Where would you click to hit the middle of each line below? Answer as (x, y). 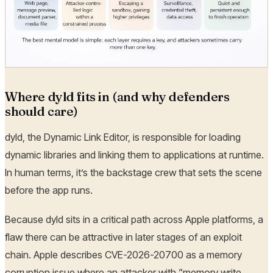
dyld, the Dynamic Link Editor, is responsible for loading (123, 137)
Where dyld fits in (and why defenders (117, 97)
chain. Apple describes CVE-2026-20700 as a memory (123, 254)
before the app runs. (49, 190)
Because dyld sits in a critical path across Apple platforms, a (134, 219)
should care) (42, 112)
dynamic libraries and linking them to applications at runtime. (134, 155)
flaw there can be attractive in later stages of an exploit (123, 237)
